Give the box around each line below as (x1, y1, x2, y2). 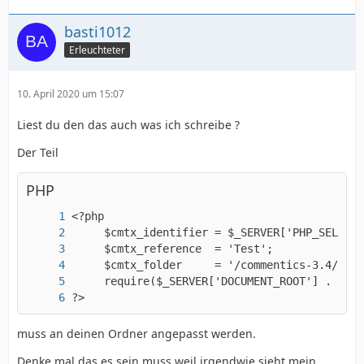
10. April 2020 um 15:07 (17, 86, 124, 101)
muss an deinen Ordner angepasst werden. (17, 325, 256, 341)
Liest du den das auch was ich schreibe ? (17, 116, 240, 132)
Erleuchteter (69, 43, 125, 58)
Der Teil (17, 144, 58, 160)
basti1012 (64, 21, 131, 41)
